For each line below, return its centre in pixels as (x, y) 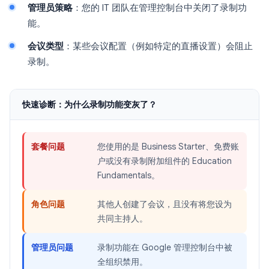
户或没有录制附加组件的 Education (165, 161)
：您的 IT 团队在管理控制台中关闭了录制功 (160, 8)
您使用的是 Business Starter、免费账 (168, 147)
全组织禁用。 (122, 262)
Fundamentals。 (128, 175)
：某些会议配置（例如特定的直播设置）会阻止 (158, 46)
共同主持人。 (122, 219)
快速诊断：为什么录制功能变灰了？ (89, 104)
